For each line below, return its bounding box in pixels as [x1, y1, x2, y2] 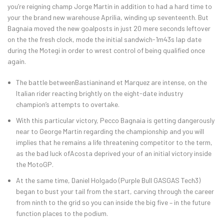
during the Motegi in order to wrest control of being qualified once [7, 46, 205, 55]
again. [7, 57, 26, 66]
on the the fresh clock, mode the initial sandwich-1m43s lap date [7, 35, 201, 44]
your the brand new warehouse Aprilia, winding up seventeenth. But [7, 13, 208, 22]
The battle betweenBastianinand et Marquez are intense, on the [16, 78, 207, 87]
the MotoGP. [16, 160, 53, 169]
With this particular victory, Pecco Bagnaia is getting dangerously [16, 116, 214, 125]
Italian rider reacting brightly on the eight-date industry [16, 89, 183, 98]
